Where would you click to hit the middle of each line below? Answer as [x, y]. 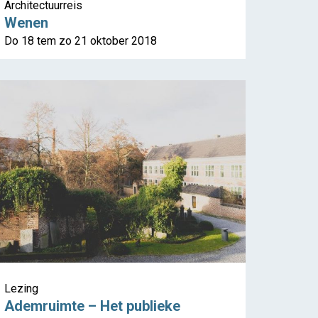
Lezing [21, 289]
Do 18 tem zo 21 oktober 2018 [81, 41]
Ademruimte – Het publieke [92, 306]
